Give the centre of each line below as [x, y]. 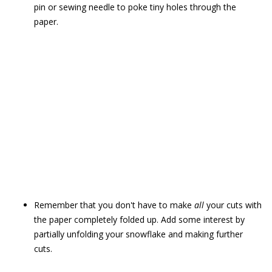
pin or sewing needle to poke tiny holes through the [135, 7]
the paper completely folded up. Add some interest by [139, 219]
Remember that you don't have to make [114, 205]
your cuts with [233, 205]
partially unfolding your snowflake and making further [138, 234]
